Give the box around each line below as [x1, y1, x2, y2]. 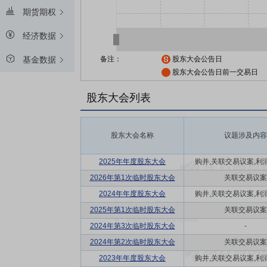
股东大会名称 [111, 131, 154, 139]
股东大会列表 [86, 92, 151, 104]
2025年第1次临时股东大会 [89, 206, 175, 214]
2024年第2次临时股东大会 [89, 238, 175, 246]
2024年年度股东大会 [99, 190, 166, 198]
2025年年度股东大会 [99, 157, 166, 166]
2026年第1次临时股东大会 [89, 173, 175, 182]
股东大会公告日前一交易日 [170, 68, 258, 76]
